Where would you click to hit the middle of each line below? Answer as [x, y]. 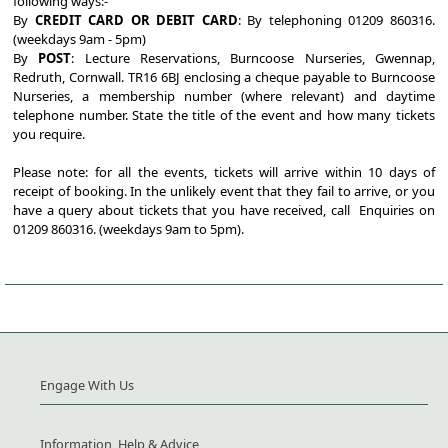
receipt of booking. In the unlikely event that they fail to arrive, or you [224, 191]
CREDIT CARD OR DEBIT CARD [136, 20]
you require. [49, 134]
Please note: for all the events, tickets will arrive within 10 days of [224, 172]
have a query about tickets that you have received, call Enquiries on [224, 210]
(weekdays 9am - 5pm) [79, 39]
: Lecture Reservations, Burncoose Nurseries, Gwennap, [253, 58]
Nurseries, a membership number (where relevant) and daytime [224, 96]
